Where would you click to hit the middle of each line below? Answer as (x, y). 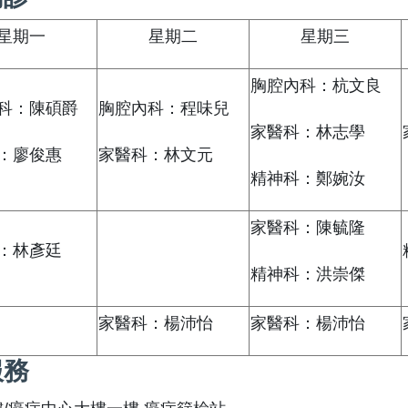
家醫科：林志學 (307, 132)
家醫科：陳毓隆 (307, 227)
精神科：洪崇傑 (307, 274)
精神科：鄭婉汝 (307, 178)
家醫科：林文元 (155, 154)
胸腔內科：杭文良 (316, 85)
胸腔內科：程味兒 (163, 108)
